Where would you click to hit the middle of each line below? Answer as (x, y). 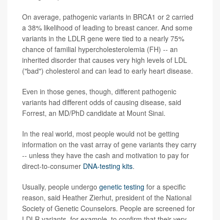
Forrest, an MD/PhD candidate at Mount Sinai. (94, 113)
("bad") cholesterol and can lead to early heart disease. (108, 71)
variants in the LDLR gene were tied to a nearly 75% (103, 39)
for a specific (166, 187)
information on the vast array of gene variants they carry (109, 145)
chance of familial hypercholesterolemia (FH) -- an (100, 49)
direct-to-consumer (53, 166)
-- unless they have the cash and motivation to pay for (106, 155)
